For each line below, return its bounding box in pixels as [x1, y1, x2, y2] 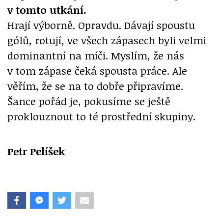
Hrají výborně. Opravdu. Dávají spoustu [7, 18, 195, 32]
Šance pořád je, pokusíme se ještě [7, 94, 170, 109]
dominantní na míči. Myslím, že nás [7, 48, 184, 63]
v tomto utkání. [7, 2, 86, 17]
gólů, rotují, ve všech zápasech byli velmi [7, 33, 206, 48]
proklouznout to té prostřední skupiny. [7, 109, 195, 124]
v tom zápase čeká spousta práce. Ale [7, 63, 187, 78]
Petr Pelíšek [7, 144, 65, 159]
